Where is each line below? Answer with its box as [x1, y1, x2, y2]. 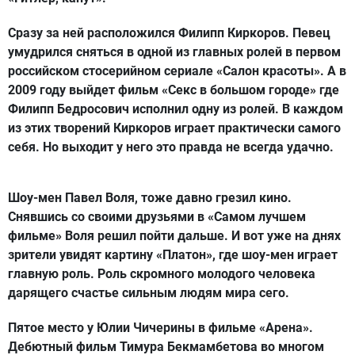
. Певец [285, 25, 330, 41]
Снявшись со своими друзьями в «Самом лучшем [8, 209, 306, 225]
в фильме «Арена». [195, 320, 313, 336]
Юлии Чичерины [97, 320, 195, 336]
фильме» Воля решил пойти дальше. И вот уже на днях [8, 228, 341, 244]
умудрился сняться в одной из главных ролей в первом [8, 44, 341, 60]
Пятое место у [8, 320, 97, 336]
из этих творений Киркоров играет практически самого [8, 120, 341, 136]
